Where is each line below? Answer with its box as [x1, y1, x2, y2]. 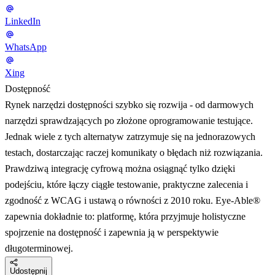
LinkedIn [5, 15, 41, 26]
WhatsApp [5, 41, 47, 52]
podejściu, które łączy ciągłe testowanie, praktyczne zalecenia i [5, 179, 248, 190]
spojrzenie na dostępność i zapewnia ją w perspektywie [5, 227, 219, 238]
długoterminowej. [5, 242, 73, 254]
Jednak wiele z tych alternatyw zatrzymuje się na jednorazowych [5, 131, 255, 142]
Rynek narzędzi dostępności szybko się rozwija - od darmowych [5, 99, 254, 110]
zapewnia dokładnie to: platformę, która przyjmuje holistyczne [5, 211, 246, 222]
